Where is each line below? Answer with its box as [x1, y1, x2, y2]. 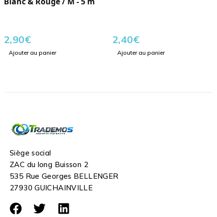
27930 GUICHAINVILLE [10, 183, 93, 193]
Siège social [10, 148, 51, 158]
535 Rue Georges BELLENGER [10, 171, 119, 181]
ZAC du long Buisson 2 [10, 160, 88, 170]
